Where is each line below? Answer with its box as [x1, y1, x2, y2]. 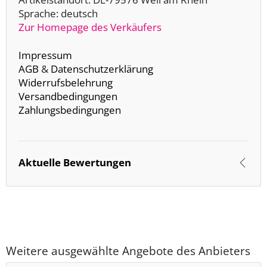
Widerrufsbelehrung [18, 76, 113, 90]
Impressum [18, 48, 72, 63]
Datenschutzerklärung [51, 62, 153, 76]
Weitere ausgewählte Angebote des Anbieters [6, 243, 250, 259]
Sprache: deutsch [18, 7, 98, 21]
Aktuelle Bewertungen [18, 156, 131, 170]
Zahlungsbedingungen [18, 103, 121, 117]
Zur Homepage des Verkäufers [18, 20, 162, 35]
